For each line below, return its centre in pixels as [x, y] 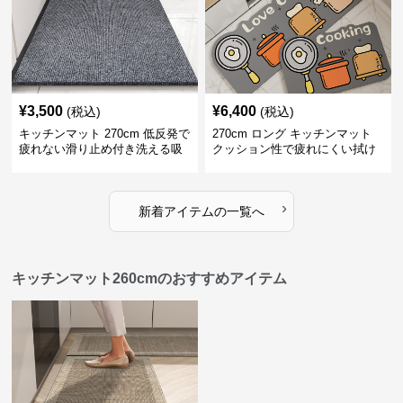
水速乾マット [54, 164]
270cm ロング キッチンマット [291, 134]
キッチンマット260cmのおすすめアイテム [150, 278]
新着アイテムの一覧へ [201, 211]
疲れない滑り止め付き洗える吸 [101, 149]
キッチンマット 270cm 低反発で [105, 134]
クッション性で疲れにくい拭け [294, 149]
